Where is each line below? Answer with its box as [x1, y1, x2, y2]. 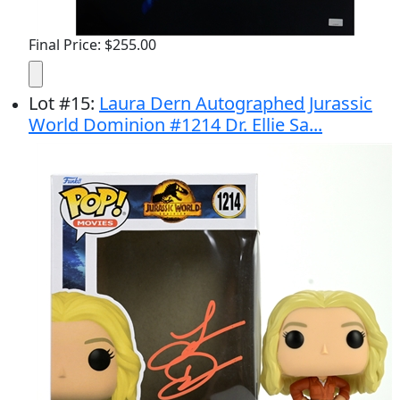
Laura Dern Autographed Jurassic [99, 91, 372, 115]
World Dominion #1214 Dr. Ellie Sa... [29, 112, 322, 137]
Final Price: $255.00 [29, 35, 156, 54]
